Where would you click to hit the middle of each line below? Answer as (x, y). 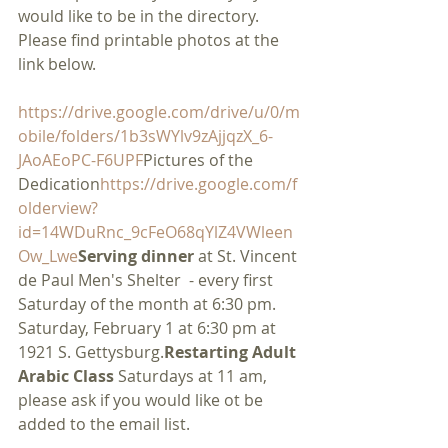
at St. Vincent (247, 256)
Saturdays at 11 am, (194, 376)
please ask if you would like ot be (142, 400)
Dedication (59, 184)
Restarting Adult (232, 352)
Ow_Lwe (48, 256)
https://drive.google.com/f (198, 184)
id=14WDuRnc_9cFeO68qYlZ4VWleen (155, 232)
